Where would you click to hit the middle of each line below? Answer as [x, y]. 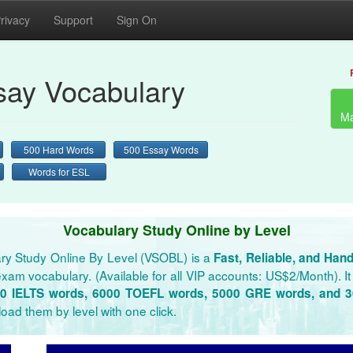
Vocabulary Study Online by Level [176, 230]
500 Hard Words [58, 149]
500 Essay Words [161, 149]
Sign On [137, 20]
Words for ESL [59, 171]
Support [73, 20]
